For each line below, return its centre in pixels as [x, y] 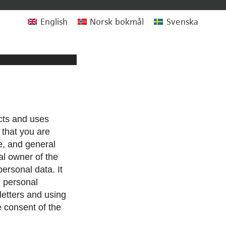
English [54, 21]
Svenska [182, 21]
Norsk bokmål [117, 21]
